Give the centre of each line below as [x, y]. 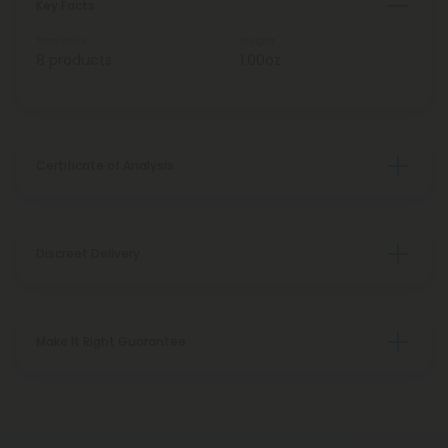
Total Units [61, 41]
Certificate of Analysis [105, 165]
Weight [257, 41]
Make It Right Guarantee [111, 341]
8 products [74, 60]
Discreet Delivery [88, 253]
